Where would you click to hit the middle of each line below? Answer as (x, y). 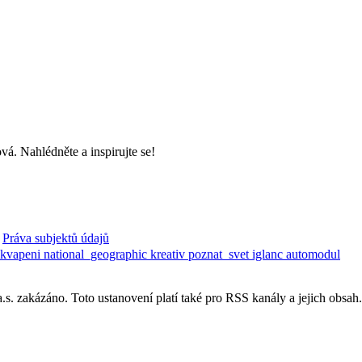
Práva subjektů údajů (56, 238)
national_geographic (97, 255)
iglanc (269, 255)
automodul (313, 255)
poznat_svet (220, 255)
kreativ (169, 255)
